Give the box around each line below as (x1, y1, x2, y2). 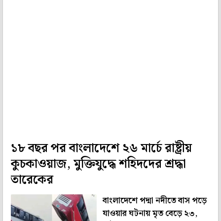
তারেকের (11, 170, 53, 190)
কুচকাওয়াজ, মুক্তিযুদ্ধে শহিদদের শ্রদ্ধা (11, 154, 186, 174)
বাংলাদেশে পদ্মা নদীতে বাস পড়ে (102, 193, 207, 208)
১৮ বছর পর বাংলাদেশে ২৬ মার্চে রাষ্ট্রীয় (11, 138, 192, 158)
